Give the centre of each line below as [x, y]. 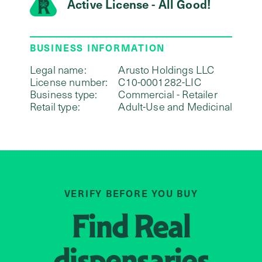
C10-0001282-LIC [160, 82]
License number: [69, 82]
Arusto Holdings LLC [166, 69]
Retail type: [55, 106]
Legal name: [58, 69]
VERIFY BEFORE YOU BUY [131, 193]
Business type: [63, 94]
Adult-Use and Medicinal [175, 106]
